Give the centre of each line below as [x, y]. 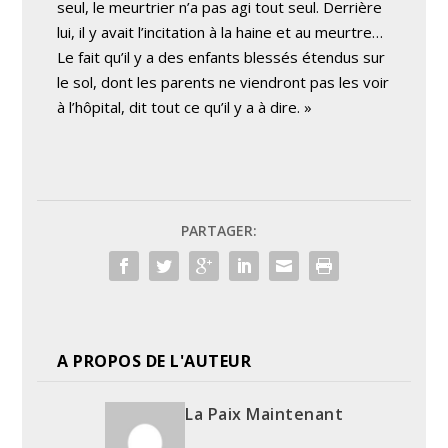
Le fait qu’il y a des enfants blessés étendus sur [221, 57]
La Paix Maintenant [264, 414]
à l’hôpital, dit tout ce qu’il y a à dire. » [185, 107]
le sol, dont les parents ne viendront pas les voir [223, 82]
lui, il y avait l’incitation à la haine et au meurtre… [220, 32]
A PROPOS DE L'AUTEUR [154, 361]
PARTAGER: [219, 230]
